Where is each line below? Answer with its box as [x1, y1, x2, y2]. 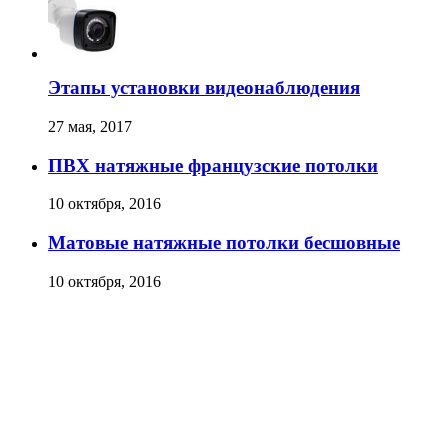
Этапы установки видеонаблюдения [48, 77, 360, 99]
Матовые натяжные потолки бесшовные [48, 232, 400, 254]
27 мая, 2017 [48, 118, 132, 136]
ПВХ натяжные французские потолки [48, 154, 378, 176]
